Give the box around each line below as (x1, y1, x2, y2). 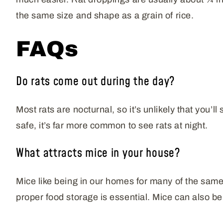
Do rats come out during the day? (16, 73, 175, 91)
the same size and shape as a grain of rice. (16, 10, 194, 21)
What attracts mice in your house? (16, 145, 180, 162)
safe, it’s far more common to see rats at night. (16, 120, 208, 131)
